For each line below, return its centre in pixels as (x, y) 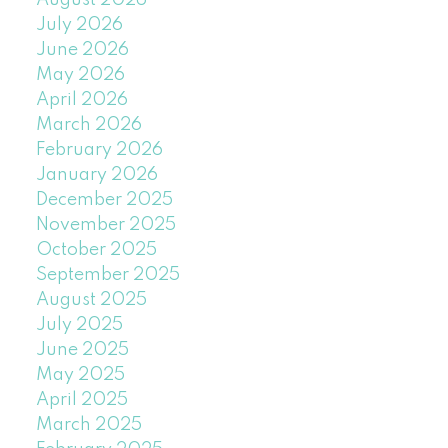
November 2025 (105, 225)
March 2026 (88, 125)
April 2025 (81, 400)
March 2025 (88, 425)
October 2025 (96, 250)
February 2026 (99, 150)
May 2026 (80, 75)
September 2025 (107, 275)
